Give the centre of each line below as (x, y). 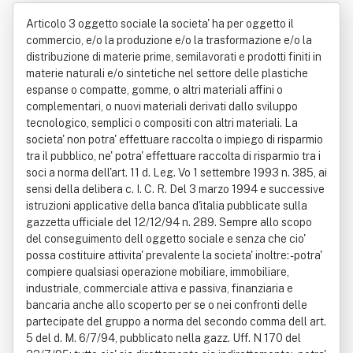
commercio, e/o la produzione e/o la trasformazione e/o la (169, 40)
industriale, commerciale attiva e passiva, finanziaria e (160, 288)
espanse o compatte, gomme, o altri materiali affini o (154, 90)
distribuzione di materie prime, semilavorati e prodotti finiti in (174, 57)
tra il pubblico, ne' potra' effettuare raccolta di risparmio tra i (173, 156)
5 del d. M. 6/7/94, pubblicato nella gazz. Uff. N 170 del (163, 338)
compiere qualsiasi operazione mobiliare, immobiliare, (158, 272)
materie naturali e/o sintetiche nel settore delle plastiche (167, 73)
